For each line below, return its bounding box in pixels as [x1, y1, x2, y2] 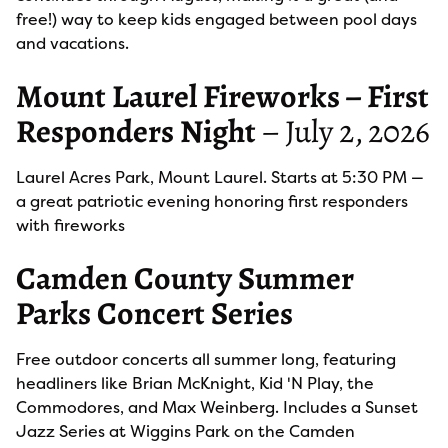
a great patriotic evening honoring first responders [16, 190, 408, 212]
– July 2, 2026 [256, 109, 430, 153]
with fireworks [16, 214, 125, 236]
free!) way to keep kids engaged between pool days [16, 8, 417, 30]
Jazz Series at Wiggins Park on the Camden [16, 420, 355, 442]
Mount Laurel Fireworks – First [16, 74, 429, 118]
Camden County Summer [16, 256, 354, 300]
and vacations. [16, 32, 129, 54]
